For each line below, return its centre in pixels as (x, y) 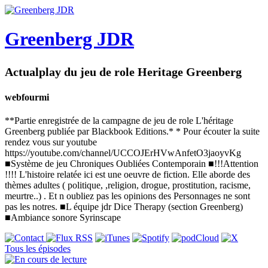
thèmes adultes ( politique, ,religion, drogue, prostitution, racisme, (128, 185)
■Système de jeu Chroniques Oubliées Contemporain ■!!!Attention (132, 164)
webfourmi (27, 98)
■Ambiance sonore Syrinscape (63, 218)
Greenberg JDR (69, 39)
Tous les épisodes (38, 249)
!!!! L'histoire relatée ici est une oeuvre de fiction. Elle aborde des (127, 175)
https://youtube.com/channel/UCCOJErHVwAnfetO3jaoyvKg (123, 153)
